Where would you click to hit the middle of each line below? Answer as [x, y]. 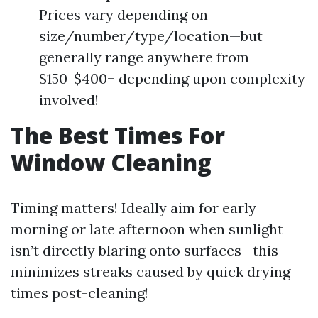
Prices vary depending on [124, 15]
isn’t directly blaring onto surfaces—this [144, 250]
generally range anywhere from [144, 57]
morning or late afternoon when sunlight [147, 229]
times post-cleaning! [79, 293]
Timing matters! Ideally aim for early [133, 208]
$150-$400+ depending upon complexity [172, 78]
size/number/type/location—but [151, 36]
